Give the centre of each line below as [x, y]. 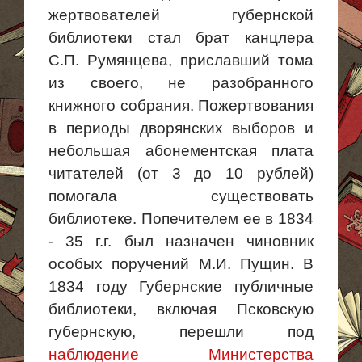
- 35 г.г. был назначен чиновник [181, 241]
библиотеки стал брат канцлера [181, 38]
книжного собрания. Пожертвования [181, 105]
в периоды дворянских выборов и [181, 128]
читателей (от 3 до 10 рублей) [181, 173]
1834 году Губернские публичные [181, 286]
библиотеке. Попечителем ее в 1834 [181, 219]
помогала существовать [181, 196]
